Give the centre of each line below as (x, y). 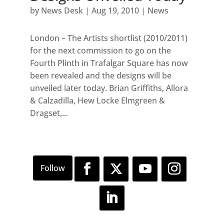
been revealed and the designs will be (100, 76)
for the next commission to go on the (100, 51)
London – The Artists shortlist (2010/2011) (108, 38)
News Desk (62, 11)
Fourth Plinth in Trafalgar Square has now (109, 63)
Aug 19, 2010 (115, 11)
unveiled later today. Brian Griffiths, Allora (109, 88)
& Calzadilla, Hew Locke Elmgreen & (97, 101)
